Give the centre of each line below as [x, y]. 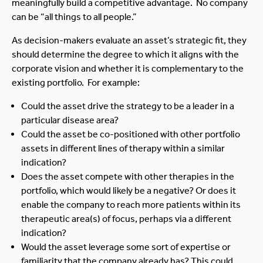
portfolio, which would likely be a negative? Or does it [129, 190]
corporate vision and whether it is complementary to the [128, 68]
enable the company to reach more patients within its [131, 204]
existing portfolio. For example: [76, 82]
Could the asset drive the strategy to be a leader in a [128, 106]
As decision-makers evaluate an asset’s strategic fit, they [129, 40]
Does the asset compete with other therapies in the [128, 176]
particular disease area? [70, 120]
